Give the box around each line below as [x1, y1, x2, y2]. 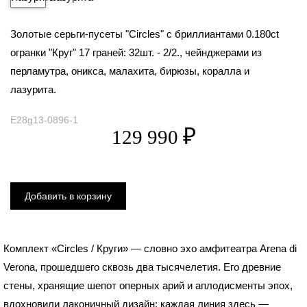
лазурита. [10, 84, 56, 95]
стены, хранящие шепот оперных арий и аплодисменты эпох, [3, 280, 293, 291]
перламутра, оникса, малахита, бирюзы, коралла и [10, 65, 249, 77]
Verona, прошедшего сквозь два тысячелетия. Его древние [3, 261, 281, 273]
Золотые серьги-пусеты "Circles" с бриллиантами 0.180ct [10, 28, 279, 40]
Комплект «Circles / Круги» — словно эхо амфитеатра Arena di [3, 243, 297, 254]
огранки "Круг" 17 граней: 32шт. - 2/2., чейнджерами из [10, 47, 262, 58]
